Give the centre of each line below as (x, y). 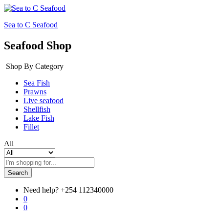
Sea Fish (37, 83)
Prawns (35, 91)
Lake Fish (39, 118)
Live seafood (44, 100)
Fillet (31, 127)
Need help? (41, 190)
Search (18, 173)
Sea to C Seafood (31, 25)
